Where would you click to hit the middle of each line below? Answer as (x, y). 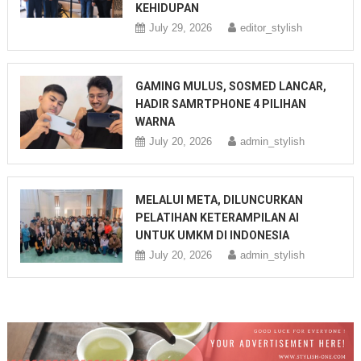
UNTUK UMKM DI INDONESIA (213, 235)
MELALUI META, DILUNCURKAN (220, 199)
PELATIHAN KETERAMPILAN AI (218, 217)
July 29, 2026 (181, 27)
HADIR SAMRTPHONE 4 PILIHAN (221, 104)
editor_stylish (272, 27)
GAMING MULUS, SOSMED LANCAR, (231, 86)
